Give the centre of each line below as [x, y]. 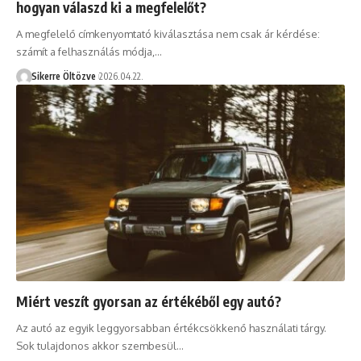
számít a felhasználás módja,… [89, 51]
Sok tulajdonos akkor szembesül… [100, 346]
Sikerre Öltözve [63, 76]
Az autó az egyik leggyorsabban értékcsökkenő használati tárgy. [171, 328]
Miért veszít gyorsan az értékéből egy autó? [149, 302]
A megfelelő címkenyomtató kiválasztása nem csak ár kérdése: [168, 33]
